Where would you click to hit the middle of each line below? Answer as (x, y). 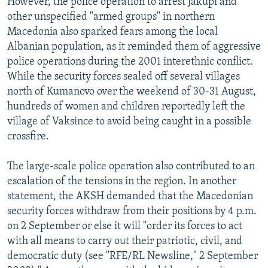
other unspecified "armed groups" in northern (111, 17)
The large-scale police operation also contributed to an (131, 166)
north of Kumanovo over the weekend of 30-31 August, (132, 92)
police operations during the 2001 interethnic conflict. (130, 62)
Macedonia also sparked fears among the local (112, 32)
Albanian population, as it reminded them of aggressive (134, 47)
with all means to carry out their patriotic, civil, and (125, 241)
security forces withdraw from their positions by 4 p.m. (132, 211)
